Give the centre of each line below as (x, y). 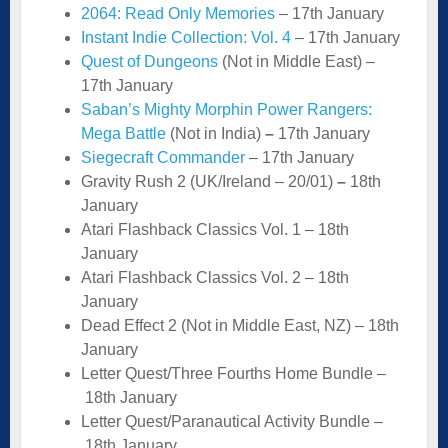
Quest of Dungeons (149, 61)
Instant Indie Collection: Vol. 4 (186, 37)
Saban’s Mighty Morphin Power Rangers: (226, 109)
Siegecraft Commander (163, 157)
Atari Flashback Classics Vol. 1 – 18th (215, 229)
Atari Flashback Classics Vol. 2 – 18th (215, 277)
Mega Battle (123, 133)
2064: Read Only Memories (178, 13)
